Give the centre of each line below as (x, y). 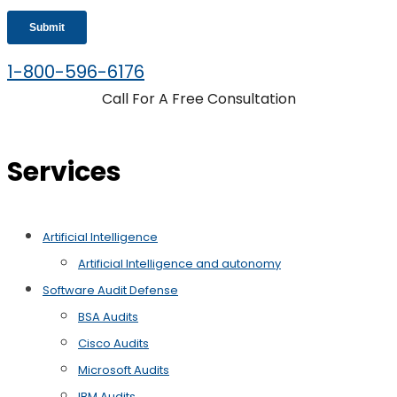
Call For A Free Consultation (198, 98)
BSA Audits (108, 316)
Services (64, 171)
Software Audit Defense (110, 290)
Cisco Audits (113, 343)
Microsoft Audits (124, 370)
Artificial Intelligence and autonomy (179, 263)
